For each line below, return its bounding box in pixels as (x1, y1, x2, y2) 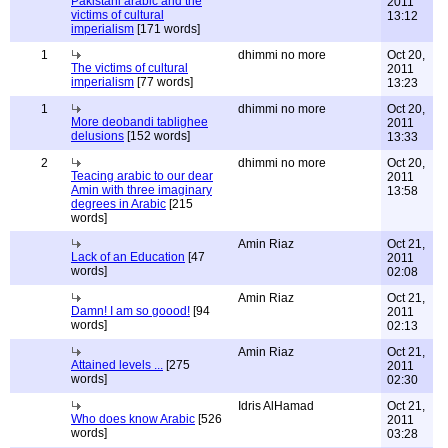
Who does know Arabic (71, 412, 195, 426)
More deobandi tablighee (71, 115, 208, 129)
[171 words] (134, 22, 200, 36)
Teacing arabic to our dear (71, 169, 213, 183)
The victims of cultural (71, 61, 188, 75)
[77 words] (134, 75, 193, 89)
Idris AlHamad (238, 399, 314, 413)
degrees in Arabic (71, 197, 166, 211)
